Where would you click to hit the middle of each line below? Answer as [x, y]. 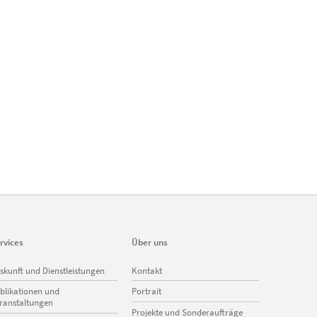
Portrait [146, 291]
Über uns [150, 242]
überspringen [156, 276]
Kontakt [147, 270]
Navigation [152, 265]
